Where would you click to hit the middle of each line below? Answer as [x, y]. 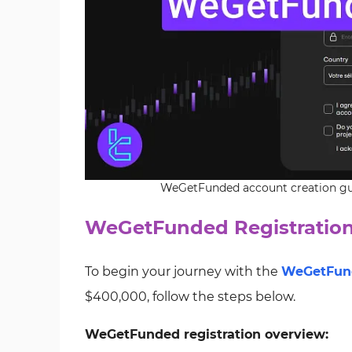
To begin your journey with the [183, 271]
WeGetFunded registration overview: [207, 334]
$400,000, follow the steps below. [190, 297]
